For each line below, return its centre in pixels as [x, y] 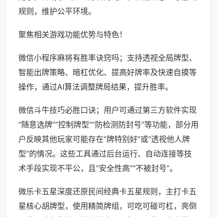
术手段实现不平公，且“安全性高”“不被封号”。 [98, 168]
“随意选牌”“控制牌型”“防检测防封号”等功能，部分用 [108, 125]
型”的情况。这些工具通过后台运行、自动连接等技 [105, 154]
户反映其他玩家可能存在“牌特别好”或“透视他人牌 [104, 139]
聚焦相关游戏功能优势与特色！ [73, 35]
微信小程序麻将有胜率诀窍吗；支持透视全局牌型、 [108, 58]
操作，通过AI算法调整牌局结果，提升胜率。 [96, 87]
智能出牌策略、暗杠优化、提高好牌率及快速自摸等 [108, 72]
